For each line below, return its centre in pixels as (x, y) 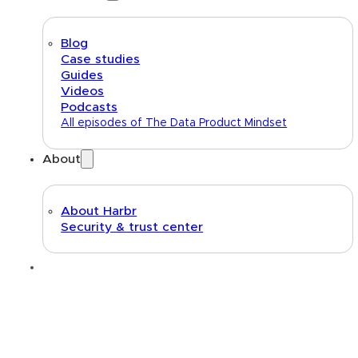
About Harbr (99, 211)
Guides (82, 75)
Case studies (101, 59)
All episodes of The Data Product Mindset (174, 123)
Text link (84, 267)
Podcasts (89, 107)
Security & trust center (132, 227)
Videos (83, 91)
